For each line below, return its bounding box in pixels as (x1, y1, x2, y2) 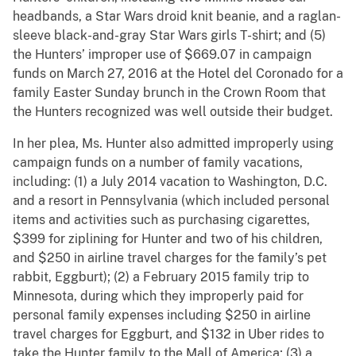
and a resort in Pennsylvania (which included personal (13, 193, 330, 209)
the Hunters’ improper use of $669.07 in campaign (13, 47, 311, 63)
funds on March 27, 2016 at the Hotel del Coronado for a (13, 66, 343, 82)
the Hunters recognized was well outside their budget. (13, 104, 333, 120)
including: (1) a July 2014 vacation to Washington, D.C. (13, 174, 327, 190)
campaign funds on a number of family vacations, (13, 155, 303, 171)
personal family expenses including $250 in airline (13, 308, 311, 323)
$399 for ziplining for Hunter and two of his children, (13, 231, 323, 247)
